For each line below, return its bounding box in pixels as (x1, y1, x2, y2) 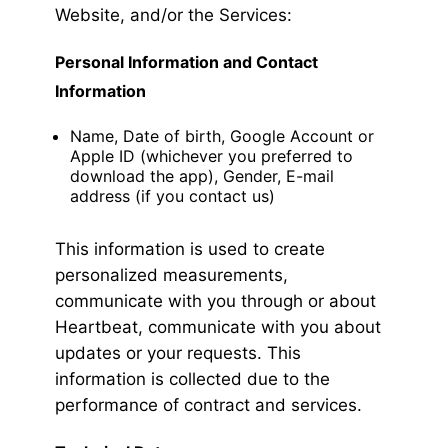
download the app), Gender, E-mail (70, 166, 334, 187)
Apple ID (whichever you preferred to (70, 146, 353, 167)
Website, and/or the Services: (55, 5, 292, 26)
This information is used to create (55, 239, 325, 260)
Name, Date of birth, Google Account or (70, 126, 374, 147)
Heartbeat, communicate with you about (55, 317, 381, 338)
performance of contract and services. (55, 395, 362, 416)
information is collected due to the (55, 369, 330, 390)
